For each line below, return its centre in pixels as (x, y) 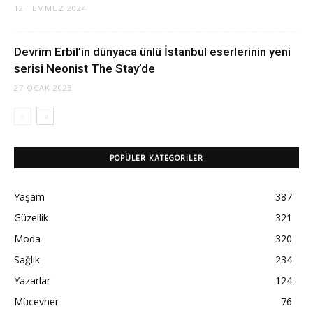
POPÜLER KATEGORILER (156, 159)
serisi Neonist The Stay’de (85, 68)
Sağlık (27, 260)
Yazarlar (32, 281)
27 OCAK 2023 (43, 88)
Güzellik (31, 218)
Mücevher (36, 301)
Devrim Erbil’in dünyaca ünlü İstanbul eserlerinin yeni (152, 52)
